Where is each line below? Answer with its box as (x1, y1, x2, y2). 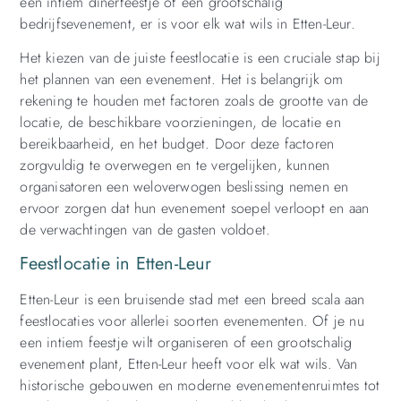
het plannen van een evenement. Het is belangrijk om (20, 68, 344, 90)
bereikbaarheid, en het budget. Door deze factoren (20, 132, 335, 154)
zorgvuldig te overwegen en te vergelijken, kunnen (20, 154, 330, 175)
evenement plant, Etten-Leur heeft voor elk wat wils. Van (20, 354, 358, 375)
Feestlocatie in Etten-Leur (20, 251, 212, 277)
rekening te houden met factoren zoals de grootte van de (20, 90, 369, 111)
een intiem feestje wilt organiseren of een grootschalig (20, 332, 353, 354)
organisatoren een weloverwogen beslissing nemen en (20, 175, 349, 197)
